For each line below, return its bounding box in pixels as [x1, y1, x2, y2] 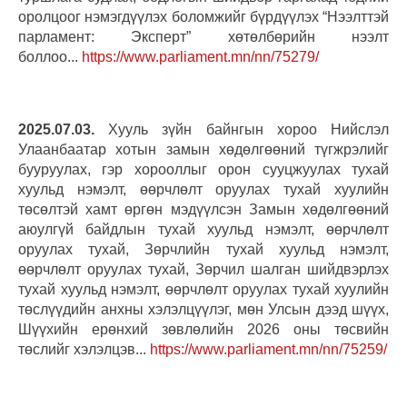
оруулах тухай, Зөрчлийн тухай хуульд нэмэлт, [18, 241, 389, 257]
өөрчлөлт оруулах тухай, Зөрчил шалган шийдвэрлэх [18, 261, 389, 277]
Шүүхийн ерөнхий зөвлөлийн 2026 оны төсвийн [18, 321, 389, 337]
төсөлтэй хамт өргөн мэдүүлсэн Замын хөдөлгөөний [18, 201, 389, 217]
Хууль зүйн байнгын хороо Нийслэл [94, 121, 389, 137]
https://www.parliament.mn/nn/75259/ [150, 341, 387, 357]
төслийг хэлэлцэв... [18, 341, 150, 357]
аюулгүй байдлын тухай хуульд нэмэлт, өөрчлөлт [18, 221, 389, 237]
